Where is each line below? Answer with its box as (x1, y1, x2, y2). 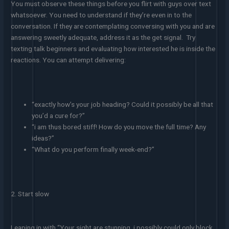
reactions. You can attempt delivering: (11, 55, 126, 64)
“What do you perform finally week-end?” (32, 145, 155, 154)
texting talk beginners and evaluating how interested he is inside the (11, 44, 216, 53)
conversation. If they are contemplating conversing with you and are (11, 21, 215, 30)
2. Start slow (11, 189, 50, 198)
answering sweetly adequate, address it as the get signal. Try (11, 33, 196, 41)
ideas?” (32, 134, 55, 143)
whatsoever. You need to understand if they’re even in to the (11, 10, 192, 19)
